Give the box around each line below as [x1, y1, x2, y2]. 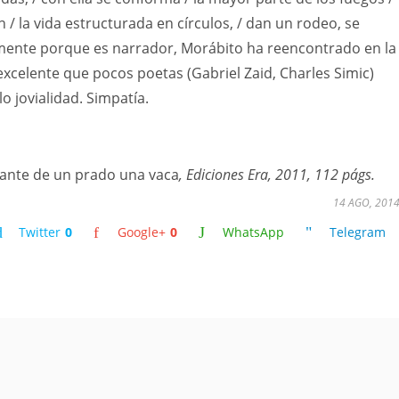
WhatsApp [223, 224, 284, 240]
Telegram [330, 224, 386, 240]
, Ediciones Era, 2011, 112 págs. [179, 165, 375, 184]
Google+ [118, 224, 166, 240]
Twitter [19, 224, 61, 240]
